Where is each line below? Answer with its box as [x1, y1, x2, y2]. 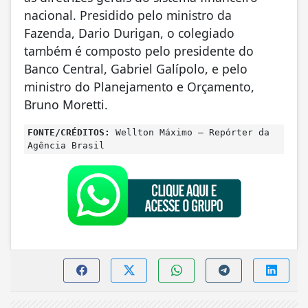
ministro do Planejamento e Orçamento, [24, 78, 254, 96]
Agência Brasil [27, 140, 104, 151]
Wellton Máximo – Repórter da [110, 127, 269, 138]
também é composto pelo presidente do [24, 43, 254, 60]
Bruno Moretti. [24, 96, 108, 113]
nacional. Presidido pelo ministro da [24, 7, 232, 24]
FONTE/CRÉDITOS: [27, 127, 110, 138]
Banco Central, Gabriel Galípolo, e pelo [24, 60, 247, 78]
